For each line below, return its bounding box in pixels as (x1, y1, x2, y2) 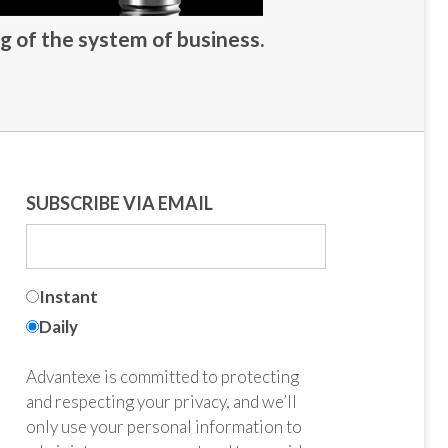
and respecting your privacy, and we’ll (25, 391, 297, 412)
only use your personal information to (25, 416, 302, 437)
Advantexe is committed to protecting (25, 366, 299, 387)
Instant (38, 286, 98, 307)
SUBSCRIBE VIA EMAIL (25, 192, 213, 214)
